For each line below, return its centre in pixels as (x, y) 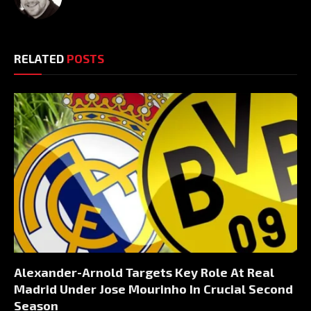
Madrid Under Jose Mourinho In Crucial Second (153, 288)
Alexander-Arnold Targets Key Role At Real (144, 272)
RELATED (40, 59)
